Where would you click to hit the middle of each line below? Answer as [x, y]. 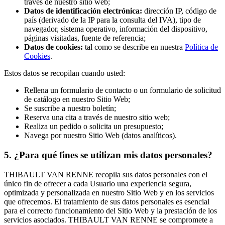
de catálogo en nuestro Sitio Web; [77, 99]
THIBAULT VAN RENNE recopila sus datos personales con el [106, 174]
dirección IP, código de [179, 11]
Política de [201, 47]
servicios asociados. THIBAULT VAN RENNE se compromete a [108, 219]
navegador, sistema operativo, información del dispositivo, [116, 29]
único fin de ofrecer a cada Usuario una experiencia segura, [98, 183]
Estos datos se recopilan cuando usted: [65, 73]
